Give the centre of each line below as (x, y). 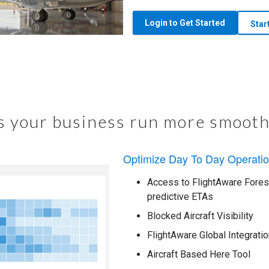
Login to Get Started (185, 23)
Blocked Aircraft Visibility (200, 216)
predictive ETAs (180, 197)
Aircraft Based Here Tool (198, 255)
